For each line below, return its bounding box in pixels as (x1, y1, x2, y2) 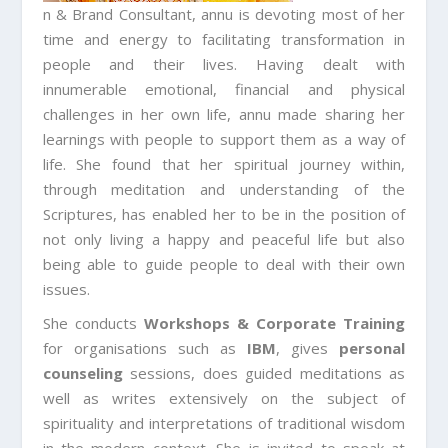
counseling (42, 363, 123, 384)
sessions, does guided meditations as (122, 363, 406, 384)
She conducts (42, 313, 144, 334)
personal (339, 338, 406, 359)
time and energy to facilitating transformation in (42, 29, 406, 50)
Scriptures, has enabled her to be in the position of (42, 204, 406, 225)
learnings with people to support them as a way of (42, 129, 406, 150)
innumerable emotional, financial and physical (42, 79, 406, 100)
